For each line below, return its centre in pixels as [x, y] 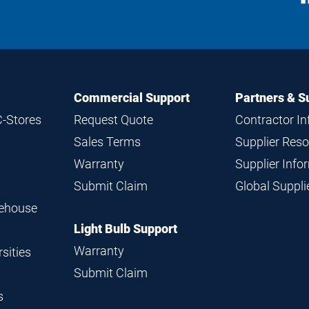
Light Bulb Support [125, 229]
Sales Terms [107, 142]
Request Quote [113, 120]
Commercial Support [131, 98]
